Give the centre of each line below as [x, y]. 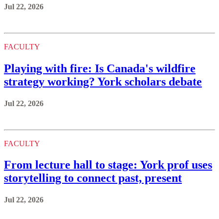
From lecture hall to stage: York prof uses [108, 165]
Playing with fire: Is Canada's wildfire [100, 68]
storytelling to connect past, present [93, 178]
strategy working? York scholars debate [103, 81]
